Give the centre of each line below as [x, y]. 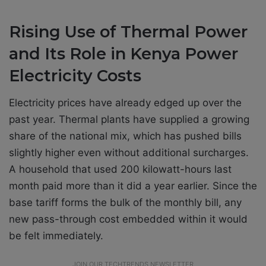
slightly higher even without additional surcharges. [129, 153]
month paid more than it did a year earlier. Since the [133, 186]
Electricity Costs [75, 75]
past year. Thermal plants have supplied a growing [129, 120]
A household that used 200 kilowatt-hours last [120, 170]
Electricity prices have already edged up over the [125, 103]
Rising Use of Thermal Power [128, 31]
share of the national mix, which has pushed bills [125, 136]
